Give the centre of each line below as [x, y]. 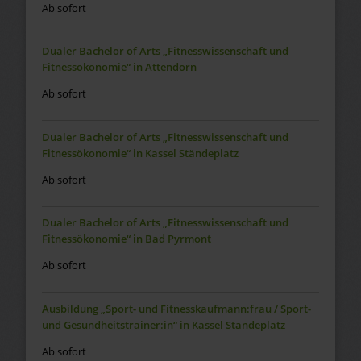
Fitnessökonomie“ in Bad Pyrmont [126, 239]
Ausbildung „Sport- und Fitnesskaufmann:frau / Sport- [176, 308]
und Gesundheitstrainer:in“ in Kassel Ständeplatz [163, 324]
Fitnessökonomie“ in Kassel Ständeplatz [140, 153]
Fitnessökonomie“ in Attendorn [119, 67]
